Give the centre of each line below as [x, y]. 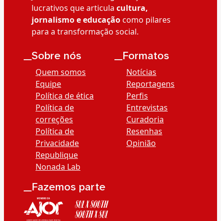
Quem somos [61, 72]
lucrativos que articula [74, 8]
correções [54, 119]
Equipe [48, 84]
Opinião [141, 143]
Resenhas [144, 131]
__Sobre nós [53, 55]
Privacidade [57, 143]
